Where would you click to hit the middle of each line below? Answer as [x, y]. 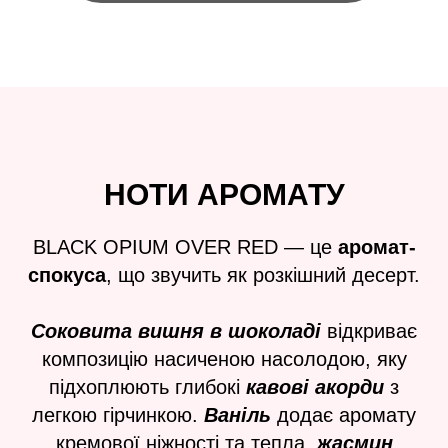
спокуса [67, 275]
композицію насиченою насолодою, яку [224, 359]
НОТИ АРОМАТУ [224, 194]
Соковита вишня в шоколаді [176, 331]
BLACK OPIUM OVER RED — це [185, 247]
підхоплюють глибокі [147, 387]
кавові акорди [315, 387]
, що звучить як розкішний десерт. [263, 275]
